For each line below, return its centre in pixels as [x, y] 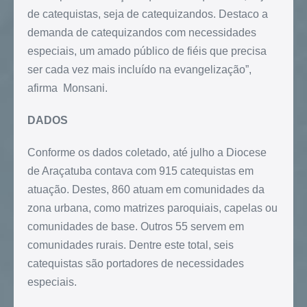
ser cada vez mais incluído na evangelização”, [139, 69]
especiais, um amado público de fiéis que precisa [147, 51]
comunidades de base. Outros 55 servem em [136, 226]
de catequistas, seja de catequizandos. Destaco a [148, 14]
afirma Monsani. [67, 88]
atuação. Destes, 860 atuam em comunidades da [146, 189]
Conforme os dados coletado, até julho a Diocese [147, 152]
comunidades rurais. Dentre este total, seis [131, 245]
